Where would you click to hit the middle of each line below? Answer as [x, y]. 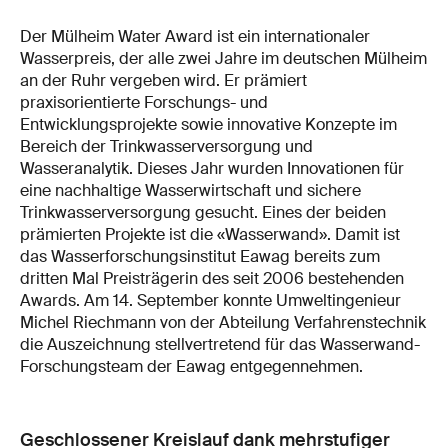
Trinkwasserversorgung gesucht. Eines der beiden [203, 212]
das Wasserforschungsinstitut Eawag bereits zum [200, 256]
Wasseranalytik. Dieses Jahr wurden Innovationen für [212, 168]
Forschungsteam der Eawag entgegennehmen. [191, 366]
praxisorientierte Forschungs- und [144, 102]
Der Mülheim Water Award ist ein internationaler [195, 36]
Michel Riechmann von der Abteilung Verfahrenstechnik [223, 322]
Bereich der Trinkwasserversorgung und [166, 146]
